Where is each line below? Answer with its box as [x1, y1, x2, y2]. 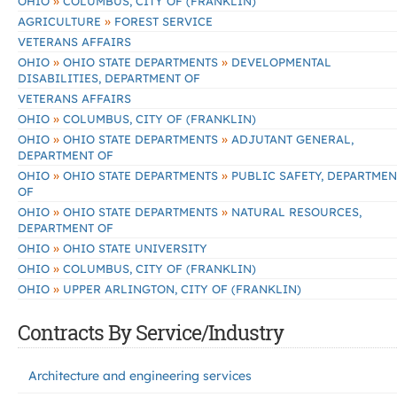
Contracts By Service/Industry [18, 319, 284, 346]
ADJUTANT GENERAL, [228, 132, 354, 146]
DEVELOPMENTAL [228, 55, 331, 69]
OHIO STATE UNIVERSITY [59, 241, 207, 255]
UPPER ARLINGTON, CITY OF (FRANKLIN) [59, 282, 301, 296]
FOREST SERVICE [111, 14, 213, 28]
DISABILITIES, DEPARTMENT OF [18, 71, 200, 85]
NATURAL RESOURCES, [228, 205, 362, 219]
